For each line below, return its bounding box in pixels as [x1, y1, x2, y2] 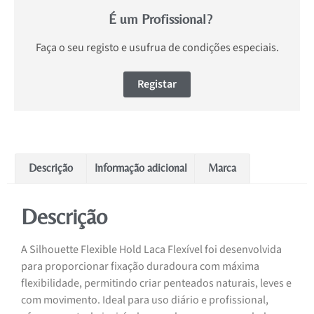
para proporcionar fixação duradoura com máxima [21, 259, 259, 275]
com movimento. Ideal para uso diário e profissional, [21, 292, 268, 308]
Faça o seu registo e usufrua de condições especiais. [35, 39, 279, 55]
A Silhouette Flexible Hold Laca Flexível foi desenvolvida [21, 242, 282, 258]
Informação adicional [94, 161, 187, 175]
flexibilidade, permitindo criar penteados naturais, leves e [21, 275, 292, 292]
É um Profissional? [109, 10, 212, 27]
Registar [137, 76, 177, 92]
